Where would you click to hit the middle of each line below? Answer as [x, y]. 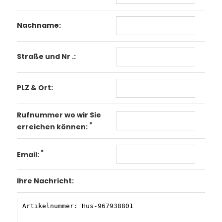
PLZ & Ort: [35, 88]
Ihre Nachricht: [45, 181]
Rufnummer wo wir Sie [59, 115]
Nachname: [39, 26]
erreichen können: [53, 127]
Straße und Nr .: [46, 57]
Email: [28, 154]
